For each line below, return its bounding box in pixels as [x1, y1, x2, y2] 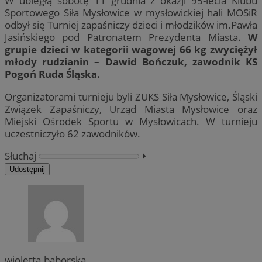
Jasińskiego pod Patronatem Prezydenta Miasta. [5, 30, 248, 44]
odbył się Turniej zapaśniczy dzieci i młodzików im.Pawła [5, 18, 257, 32]
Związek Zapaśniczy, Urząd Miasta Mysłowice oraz [5, 102, 257, 116]
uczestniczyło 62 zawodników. [5, 126, 140, 140]
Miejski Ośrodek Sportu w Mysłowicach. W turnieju [5, 114, 257, 128]
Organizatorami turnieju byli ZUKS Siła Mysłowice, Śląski [5, 89, 257, 104]
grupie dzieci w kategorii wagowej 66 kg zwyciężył [5, 43, 257, 57]
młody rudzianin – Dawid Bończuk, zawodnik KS [5, 55, 257, 69]
